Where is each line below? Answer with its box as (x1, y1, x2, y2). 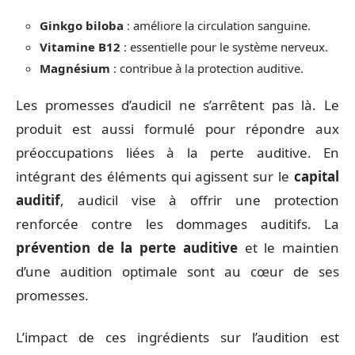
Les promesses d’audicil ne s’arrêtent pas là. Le (16, 96, 339, 114)
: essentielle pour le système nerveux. (120, 38, 328, 55)
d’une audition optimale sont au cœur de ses (16, 262, 339, 281)
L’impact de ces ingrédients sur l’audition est (16, 327, 339, 346)
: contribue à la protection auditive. (110, 59, 303, 76)
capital (294, 167, 339, 185)
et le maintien (237, 239, 340, 257)
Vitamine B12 (40, 38, 120, 55)
